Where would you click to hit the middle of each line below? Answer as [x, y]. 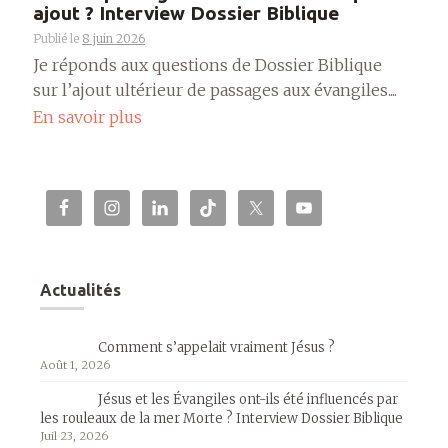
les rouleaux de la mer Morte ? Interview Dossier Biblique [221, 418]
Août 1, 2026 [75, 364]
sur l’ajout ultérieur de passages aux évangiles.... [215, 90]
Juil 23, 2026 [74, 435]
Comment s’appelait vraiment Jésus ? [216, 347]
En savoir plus [87, 116]
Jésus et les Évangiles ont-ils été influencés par [248, 399]
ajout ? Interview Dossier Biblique [186, 13]
